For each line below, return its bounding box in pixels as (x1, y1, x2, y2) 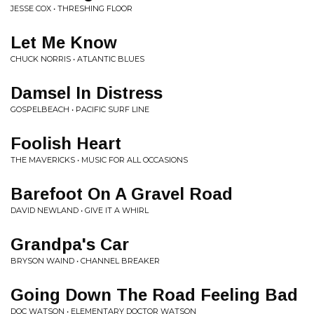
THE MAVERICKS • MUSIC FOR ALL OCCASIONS (11, 155, 188, 165)
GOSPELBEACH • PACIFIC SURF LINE (11, 104, 149, 114)
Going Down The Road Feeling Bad (11, 285, 298, 304)
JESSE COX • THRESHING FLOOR (11, 4, 132, 13)
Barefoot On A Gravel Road (11, 184, 233, 203)
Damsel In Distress (11, 83, 163, 102)
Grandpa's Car (11, 235, 129, 254)
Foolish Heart (11, 134, 121, 153)
